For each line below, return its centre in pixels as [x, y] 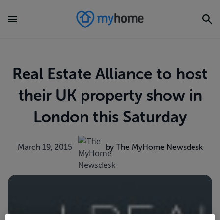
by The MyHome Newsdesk [154, 147]
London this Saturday [110, 117]
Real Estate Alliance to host [110, 74]
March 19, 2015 [45, 147]
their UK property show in [110, 95]
